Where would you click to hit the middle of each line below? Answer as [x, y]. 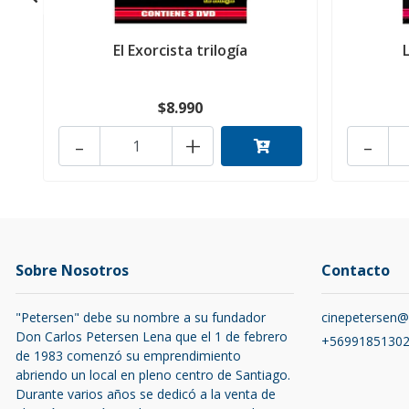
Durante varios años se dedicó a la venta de [146, 394]
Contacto [356, 271]
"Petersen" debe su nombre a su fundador [141, 318]
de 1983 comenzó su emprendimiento [128, 356]
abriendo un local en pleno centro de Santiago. [153, 375]
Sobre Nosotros [72, 271]
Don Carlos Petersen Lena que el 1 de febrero [152, 337]
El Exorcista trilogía [181, 51]
